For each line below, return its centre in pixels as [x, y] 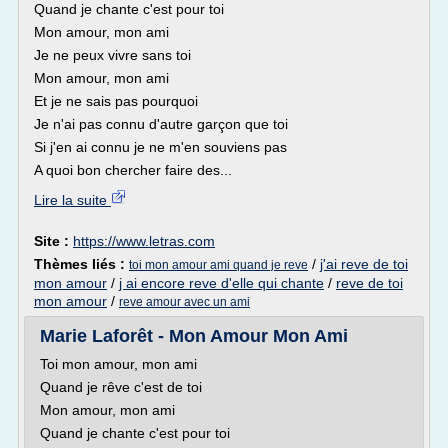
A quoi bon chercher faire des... [133, 170]
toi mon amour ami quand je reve [218, 265]
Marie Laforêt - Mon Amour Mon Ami [194, 336]
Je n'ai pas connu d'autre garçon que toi [161, 124]
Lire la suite [72, 200]
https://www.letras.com [144, 241]
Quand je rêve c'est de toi [121, 387]
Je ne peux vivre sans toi [112, 55]
